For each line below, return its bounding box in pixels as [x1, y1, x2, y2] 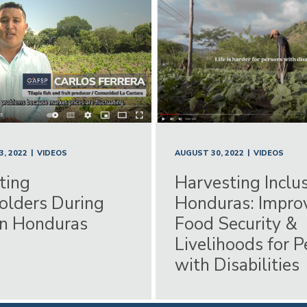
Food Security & [174, 212, 297, 236]
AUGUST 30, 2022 [174, 147, 244, 158]
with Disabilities [174, 253, 299, 277]
